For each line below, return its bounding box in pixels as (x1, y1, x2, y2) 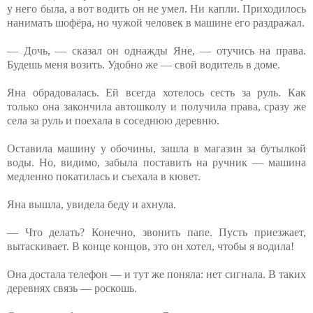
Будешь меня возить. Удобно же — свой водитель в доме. (7, 58, 280, 71)
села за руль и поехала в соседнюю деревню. (7, 114, 219, 126)
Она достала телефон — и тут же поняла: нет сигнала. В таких (7, 268, 306, 280)
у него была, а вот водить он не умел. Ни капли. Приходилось (7, 2, 306, 15)
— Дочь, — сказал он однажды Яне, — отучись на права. (7, 44, 306, 57)
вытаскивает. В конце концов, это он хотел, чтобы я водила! (7, 240, 294, 252)
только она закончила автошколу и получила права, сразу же (7, 100, 306, 112)
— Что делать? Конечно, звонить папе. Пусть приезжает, (7, 226, 306, 238)
